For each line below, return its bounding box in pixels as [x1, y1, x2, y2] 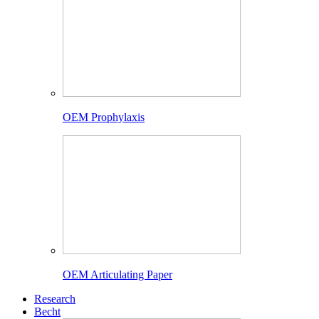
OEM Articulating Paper [63, 268, 172, 281]
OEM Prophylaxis [63, 110, 145, 123]
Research [34, 292, 75, 305]
